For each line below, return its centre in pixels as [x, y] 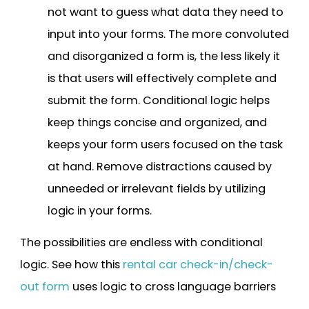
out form [45, 286]
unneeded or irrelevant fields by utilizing [157, 188]
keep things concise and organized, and [157, 122]
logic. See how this [71, 264]
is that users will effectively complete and [162, 78]
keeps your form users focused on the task [165, 144]
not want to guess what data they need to [166, 12]
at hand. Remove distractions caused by [160, 166]
